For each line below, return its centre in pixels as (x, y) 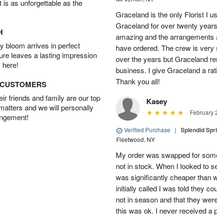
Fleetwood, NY (136, 139)
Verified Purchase (147, 130)
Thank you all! (138, 81)
